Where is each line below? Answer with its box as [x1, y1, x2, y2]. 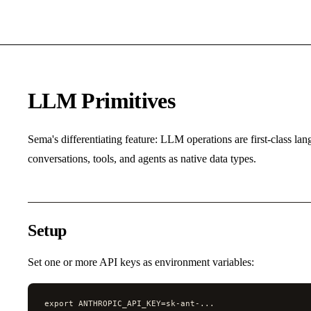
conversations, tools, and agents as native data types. [28, 152, 256, 165]
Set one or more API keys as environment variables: [28, 255, 254, 268]
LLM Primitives [28, 88, 176, 114]
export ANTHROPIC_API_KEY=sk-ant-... [44, 298, 215, 308]
